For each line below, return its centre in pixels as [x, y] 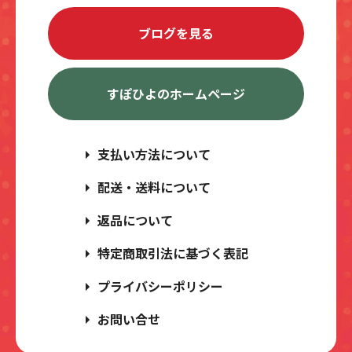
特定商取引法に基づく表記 [173, 253]
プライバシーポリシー [160, 286]
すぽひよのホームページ [176, 94]
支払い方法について [154, 154]
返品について [135, 220]
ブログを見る [176, 33]
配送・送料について [154, 187]
